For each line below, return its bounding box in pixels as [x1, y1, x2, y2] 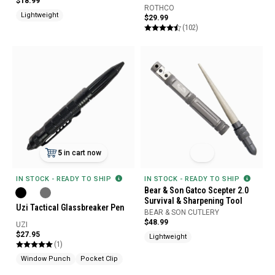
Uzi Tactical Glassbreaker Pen [16, 202, 124, 212]
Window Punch [21, 255, 71, 263]
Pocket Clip [80, 255, 118, 263]
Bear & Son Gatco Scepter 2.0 [144, 185, 249, 195]
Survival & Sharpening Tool [144, 195, 242, 206]
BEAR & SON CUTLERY [144, 207, 219, 217]
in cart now [63, 148, 101, 157]
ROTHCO [144, 3, 174, 12]
